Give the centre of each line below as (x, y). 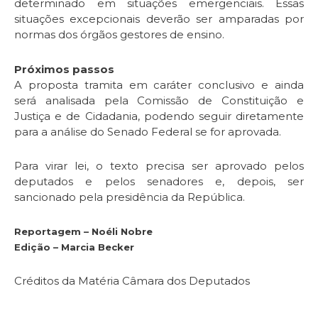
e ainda (280, 84)
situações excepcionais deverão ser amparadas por (159, 19)
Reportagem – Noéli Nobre (83, 232)
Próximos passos (64, 69)
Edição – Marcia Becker (74, 247)
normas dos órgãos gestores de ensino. (119, 35)
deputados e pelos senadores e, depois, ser (159, 181)
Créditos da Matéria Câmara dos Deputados (132, 281)
